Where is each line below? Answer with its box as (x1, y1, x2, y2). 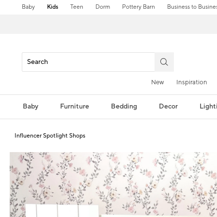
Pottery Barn (122, 3, 155, 11)
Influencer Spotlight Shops (15, 132, 85, 139)
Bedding (110, 102, 137, 111)
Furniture (60, 102, 89, 111)
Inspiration (176, 78, 207, 86)
